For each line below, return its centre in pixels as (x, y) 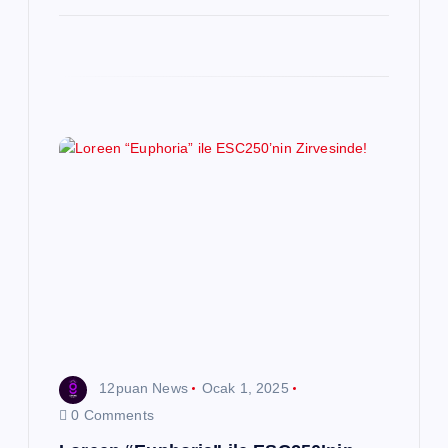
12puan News (143, 388)
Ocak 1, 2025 (245, 388)
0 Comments (110, 414)
